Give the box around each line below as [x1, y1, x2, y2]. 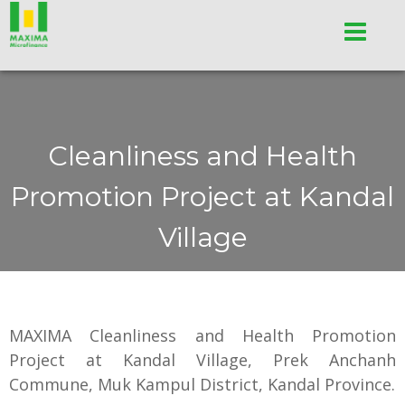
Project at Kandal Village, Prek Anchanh [9, 349, 396, 371]
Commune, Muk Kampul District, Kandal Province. [9, 373, 395, 395]
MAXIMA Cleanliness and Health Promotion [9, 325, 396, 346]
